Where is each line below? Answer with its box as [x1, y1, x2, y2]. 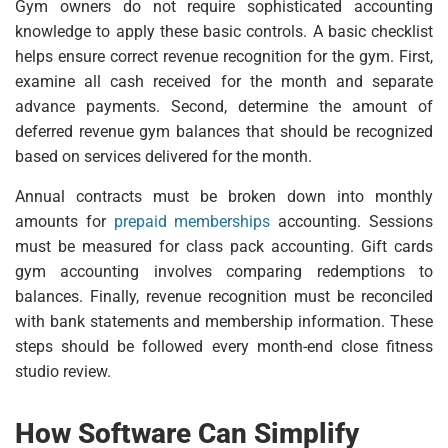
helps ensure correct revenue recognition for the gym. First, [15, 47, 433, 67]
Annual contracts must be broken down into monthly [15, 187, 433, 207]
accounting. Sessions [270, 212, 434, 232]
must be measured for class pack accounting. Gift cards [15, 237, 433, 257]
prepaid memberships [113, 212, 271, 232]
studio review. [15, 362, 111, 382]
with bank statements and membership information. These [15, 312, 433, 332]
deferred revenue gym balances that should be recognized [15, 122, 433, 142]
